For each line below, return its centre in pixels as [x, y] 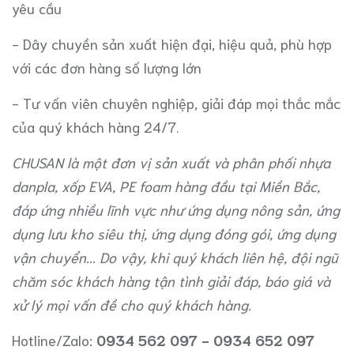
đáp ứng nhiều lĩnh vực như [100, 209]
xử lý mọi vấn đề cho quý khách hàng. [132, 304]
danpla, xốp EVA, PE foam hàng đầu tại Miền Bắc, [166, 185]
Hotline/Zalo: [52, 339]
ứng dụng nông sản [248, 209]
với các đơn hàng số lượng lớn [107, 67]
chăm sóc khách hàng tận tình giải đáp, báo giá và [171, 280]
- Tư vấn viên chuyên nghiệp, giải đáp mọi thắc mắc [176, 102]
